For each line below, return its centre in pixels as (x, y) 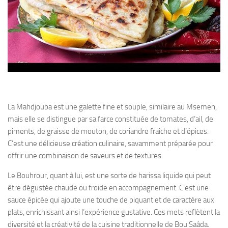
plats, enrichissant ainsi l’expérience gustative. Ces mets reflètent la (114, 212)
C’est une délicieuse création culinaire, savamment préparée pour (110, 144)
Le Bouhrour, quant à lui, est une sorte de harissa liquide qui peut (109, 176)
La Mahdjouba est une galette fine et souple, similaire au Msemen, (112, 107)
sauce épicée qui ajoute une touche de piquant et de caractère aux (111, 200)
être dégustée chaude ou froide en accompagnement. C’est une (108, 188)
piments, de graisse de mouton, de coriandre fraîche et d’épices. (108, 132)
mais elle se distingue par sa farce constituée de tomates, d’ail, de (110, 119)
